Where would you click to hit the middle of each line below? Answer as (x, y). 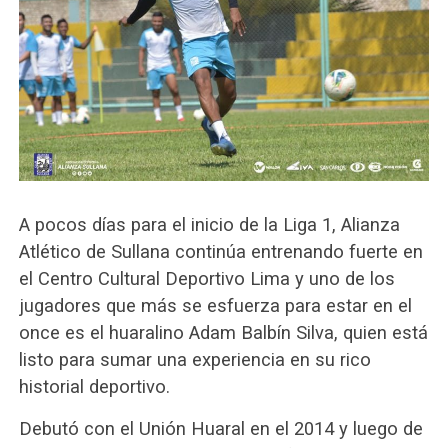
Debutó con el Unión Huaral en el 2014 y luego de (220, 428)
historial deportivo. (94, 386)
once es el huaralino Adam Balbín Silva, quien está (223, 332)
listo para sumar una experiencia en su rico (194, 359)
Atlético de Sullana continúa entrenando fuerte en (220, 251)
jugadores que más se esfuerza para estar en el (215, 305)
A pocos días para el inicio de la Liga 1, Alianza (209, 224)
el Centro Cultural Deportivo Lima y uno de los (206, 278)
